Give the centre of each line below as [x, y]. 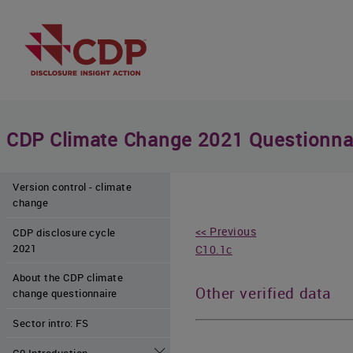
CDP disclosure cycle [64, 232]
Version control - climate [72, 187]
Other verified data [263, 293]
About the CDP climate [68, 278]
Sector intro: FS [51, 323]
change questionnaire [65, 294]
